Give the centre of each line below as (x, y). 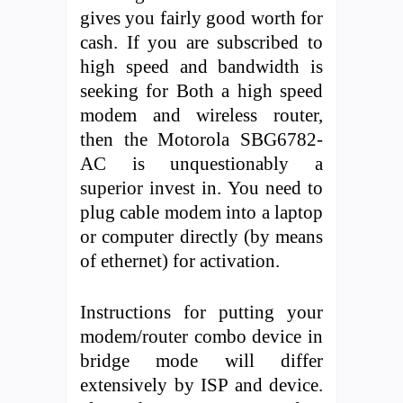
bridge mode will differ (201, 360)
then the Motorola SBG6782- (201, 139)
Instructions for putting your (201, 311)
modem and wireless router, (201, 114)
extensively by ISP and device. (201, 384)
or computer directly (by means (201, 236)
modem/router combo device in (201, 336)
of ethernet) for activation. (180, 260)
